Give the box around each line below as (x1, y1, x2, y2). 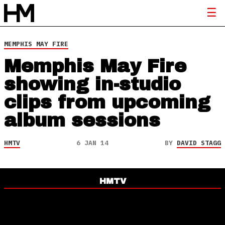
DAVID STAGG (177, 139, 221, 147)
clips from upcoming (4, 92, 210, 113)
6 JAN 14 (76, 139, 108, 147)
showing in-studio (4, 74, 181, 94)
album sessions (4, 110, 160, 131)
